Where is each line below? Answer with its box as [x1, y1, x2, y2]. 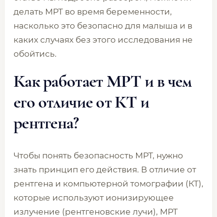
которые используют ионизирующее [14, 193, 174, 202]
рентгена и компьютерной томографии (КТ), [14, 179, 203, 188]
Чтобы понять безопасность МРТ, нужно [14, 151, 183, 160]
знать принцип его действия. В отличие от [14, 165, 196, 174]
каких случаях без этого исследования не [14, 35, 193, 45]
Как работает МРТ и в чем [14, 71, 192, 92]
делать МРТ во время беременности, [14, 7, 172, 16]
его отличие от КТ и [14, 92, 150, 112]
